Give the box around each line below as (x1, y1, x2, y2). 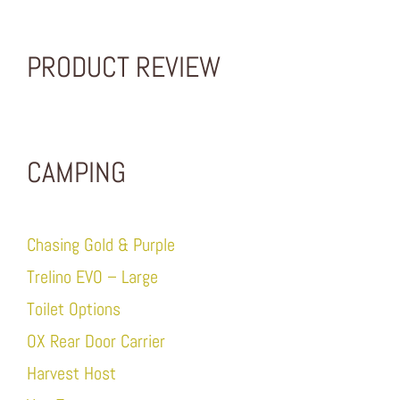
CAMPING (26, 154, 126, 191)
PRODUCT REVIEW (26, 49, 221, 86)
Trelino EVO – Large (26, 265, 158, 289)
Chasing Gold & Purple (26, 233, 175, 257)
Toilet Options (26, 297, 121, 321)
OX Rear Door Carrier (26, 329, 165, 354)
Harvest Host (26, 362, 116, 386)
